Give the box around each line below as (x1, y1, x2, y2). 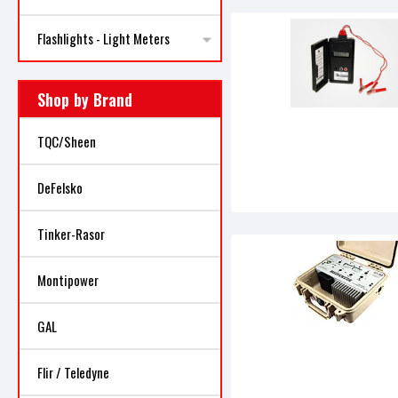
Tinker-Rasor (37, 224, 105, 243)
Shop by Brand (37, 88, 132, 111)
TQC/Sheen (37, 131, 96, 151)
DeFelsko (37, 178, 83, 197)
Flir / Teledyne (37, 362, 109, 382)
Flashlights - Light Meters (37, 28, 170, 48)
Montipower (37, 270, 99, 290)
